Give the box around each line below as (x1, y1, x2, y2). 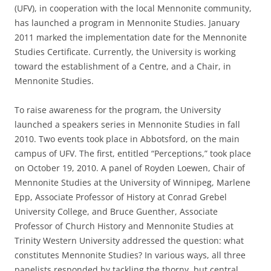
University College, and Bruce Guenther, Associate (15, 206, 218, 217)
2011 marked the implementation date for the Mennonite (15, 31, 247, 43)
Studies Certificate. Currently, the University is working (15, 46, 236, 57)
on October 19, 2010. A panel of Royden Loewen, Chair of (15, 162, 245, 174)
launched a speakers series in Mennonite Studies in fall (15, 119, 240, 130)
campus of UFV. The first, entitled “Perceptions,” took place (15, 148, 251, 159)
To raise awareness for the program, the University (15, 104, 221, 116)
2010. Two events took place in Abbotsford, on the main (15, 133, 240, 145)
